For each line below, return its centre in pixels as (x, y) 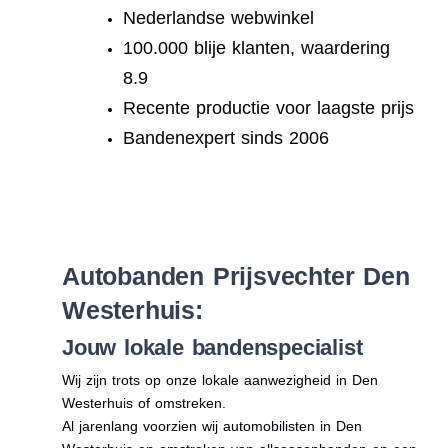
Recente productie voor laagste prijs (269, 107)
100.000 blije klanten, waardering (257, 47)
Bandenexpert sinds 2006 (226, 137)
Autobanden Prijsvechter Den (235, 275)
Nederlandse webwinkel (219, 17)
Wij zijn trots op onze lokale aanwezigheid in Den (219, 379)
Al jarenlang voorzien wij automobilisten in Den (211, 425)
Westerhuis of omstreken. (143, 402)
